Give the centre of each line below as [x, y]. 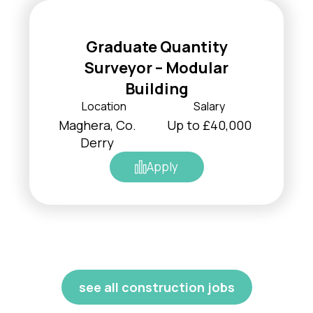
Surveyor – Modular [156, 67]
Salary [209, 106]
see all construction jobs [156, 287]
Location [104, 106]
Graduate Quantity [156, 46]
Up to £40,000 [209, 125]
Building [156, 88]
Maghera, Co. [97, 125]
